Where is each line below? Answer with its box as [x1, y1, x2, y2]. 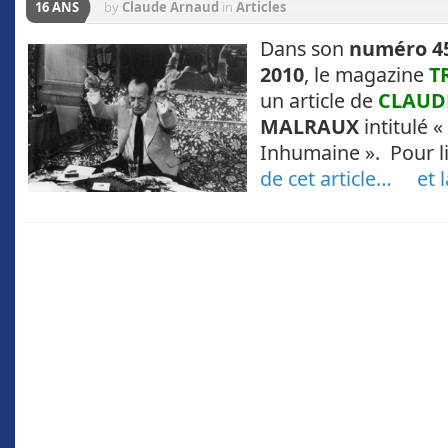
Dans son [260, 35, 344, 62]
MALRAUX [260, 113, 359, 140]
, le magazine [304, 61, 429, 88]
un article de [260, 87, 378, 114]
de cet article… [260, 165, 392, 192]
